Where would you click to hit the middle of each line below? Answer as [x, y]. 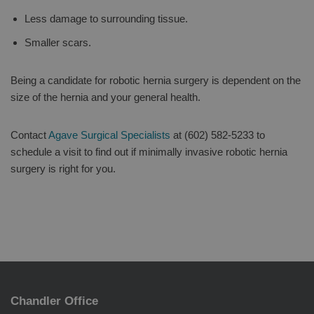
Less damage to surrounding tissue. [106, 18]
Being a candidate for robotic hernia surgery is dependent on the [156, 80]
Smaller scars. [58, 42]
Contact [29, 135]
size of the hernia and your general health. [105, 97]
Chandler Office [54, 301]
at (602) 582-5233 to [218, 135]
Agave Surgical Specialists [109, 135]
